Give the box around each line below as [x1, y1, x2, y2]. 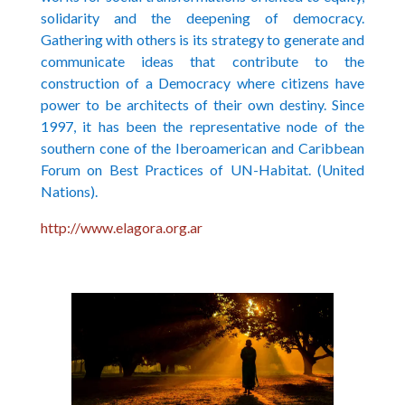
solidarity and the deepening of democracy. [40, 9, 365, 27]
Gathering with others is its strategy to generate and [40, 31, 365, 49]
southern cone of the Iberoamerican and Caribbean [40, 139, 365, 157]
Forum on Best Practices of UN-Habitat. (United [40, 161, 365, 179]
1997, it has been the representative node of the [40, 118, 365, 136]
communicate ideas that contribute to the [40, 52, 365, 71]
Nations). [40, 183, 100, 201]
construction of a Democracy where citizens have [40, 74, 365, 92]
